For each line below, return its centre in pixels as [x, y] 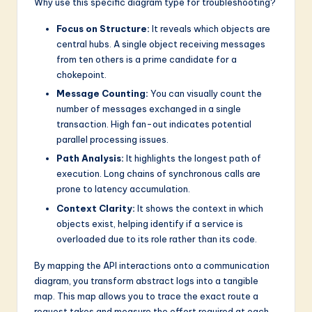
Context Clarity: [96, 208]
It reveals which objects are [210, 29]
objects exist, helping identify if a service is [150, 223]
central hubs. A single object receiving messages [161, 44]
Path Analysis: [90, 158]
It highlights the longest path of [193, 158]
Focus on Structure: [103, 29]
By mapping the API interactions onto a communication [152, 265]
